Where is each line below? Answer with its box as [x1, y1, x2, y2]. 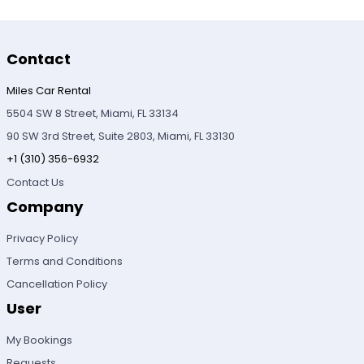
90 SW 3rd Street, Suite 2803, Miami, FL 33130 [6, 128, 236, 145]
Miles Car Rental [6, 83, 92, 98]
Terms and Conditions [6, 253, 123, 269]
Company [6, 196, 84, 217]
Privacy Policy [6, 230, 79, 246]
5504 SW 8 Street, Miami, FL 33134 [6, 106, 180, 122]
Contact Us [6, 174, 65, 190]
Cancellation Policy [6, 275, 108, 292]
